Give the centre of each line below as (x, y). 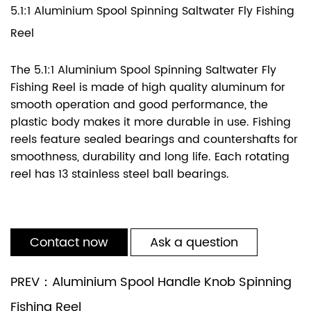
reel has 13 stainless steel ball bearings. (120, 175)
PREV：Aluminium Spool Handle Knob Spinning (151, 283)
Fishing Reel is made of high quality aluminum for (148, 88)
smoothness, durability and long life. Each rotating (150, 157)
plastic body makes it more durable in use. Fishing (151, 123)
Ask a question (194, 243)
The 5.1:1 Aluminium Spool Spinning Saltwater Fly (143, 70)
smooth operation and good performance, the (139, 105)
